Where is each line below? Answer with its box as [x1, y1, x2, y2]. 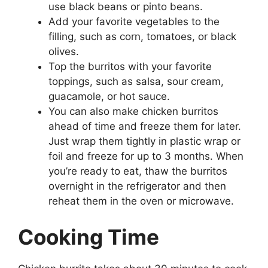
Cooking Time [18, 224, 159, 249]
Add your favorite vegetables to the [48, 16, 220, 28]
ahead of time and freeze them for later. [48, 120, 241, 133]
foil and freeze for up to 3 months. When [48, 150, 243, 163]
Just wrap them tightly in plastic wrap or [48, 135, 240, 148]
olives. [48, 45, 79, 58]
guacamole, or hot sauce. [48, 90, 170, 103]
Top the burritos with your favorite [48, 60, 212, 73]
